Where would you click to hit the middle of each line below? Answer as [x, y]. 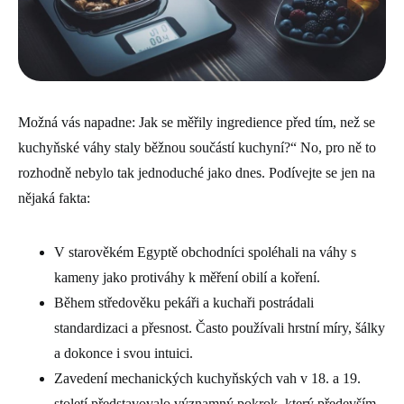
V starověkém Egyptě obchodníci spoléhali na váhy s [205, 252]
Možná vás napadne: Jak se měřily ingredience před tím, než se [197, 122]
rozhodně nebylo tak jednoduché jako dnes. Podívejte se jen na [197, 172]
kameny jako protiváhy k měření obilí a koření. [187, 277]
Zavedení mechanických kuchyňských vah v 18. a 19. [207, 378]
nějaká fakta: [54, 197]
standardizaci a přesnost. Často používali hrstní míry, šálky [220, 327]
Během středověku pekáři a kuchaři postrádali [184, 302]
